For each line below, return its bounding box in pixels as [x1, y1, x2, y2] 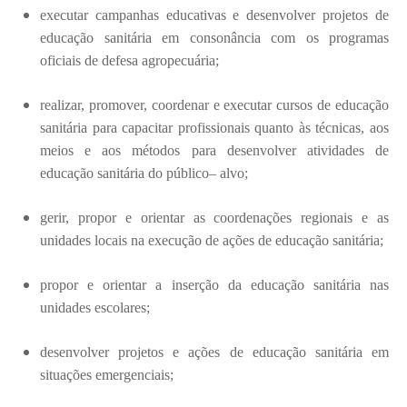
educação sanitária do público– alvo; [40, 165, 248, 181]
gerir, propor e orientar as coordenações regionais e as [40, 210, 389, 225]
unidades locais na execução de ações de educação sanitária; [40, 233, 383, 248]
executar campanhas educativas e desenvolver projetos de [40, 7, 389, 23]
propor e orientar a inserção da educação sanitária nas [40, 277, 389, 293]
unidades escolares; [40, 300, 150, 315]
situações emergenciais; [40, 367, 174, 382]
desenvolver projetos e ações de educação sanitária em [40, 344, 389, 360]
